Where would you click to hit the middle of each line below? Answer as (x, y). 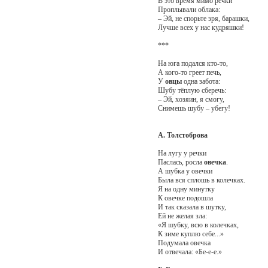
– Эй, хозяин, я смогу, (191, 99)
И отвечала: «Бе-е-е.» (190, 252)
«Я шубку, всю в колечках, (198, 225)
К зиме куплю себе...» (191, 234)
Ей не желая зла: (182, 216)
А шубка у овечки (185, 171)
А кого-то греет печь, (189, 72)
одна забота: (201, 81)
